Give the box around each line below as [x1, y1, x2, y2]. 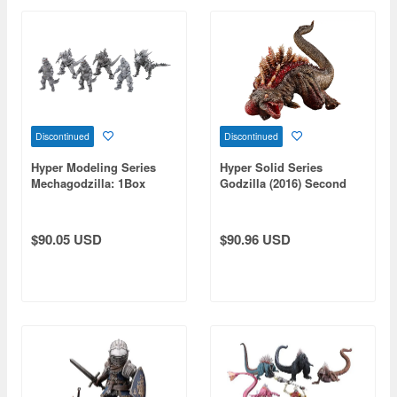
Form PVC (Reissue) [220, 190, 331, 207]
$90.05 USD [31, 229, 102, 249]
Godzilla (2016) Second [220, 174, 346, 191]
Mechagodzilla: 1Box [31, 174, 145, 191]
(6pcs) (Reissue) [31, 190, 118, 207]
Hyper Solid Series [220, 158, 323, 175]
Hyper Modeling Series [31, 158, 156, 175]
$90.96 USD [220, 229, 291, 249]
